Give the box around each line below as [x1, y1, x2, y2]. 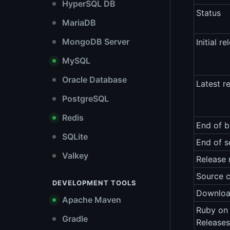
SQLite [60, 131, 88, 142]
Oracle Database [60, 74, 127, 85]
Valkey [60, 150, 88, 161]
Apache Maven [60, 195, 121, 205]
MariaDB [60, 17, 96, 28]
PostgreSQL [60, 93, 109, 104]
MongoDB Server [60, 36, 129, 47]
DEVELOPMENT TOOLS [52, 179, 137, 187]
